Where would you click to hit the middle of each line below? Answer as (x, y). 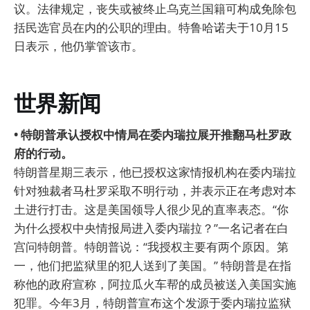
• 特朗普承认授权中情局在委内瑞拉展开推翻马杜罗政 (153, 134)
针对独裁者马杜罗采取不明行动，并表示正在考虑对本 (155, 190)
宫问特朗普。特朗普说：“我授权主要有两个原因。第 (151, 246)
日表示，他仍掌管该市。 (79, 46)
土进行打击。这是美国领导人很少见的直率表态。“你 (151, 209)
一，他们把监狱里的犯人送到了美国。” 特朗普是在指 (153, 265)
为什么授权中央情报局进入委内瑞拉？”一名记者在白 (151, 228)
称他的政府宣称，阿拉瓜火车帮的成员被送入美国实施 (155, 284)
